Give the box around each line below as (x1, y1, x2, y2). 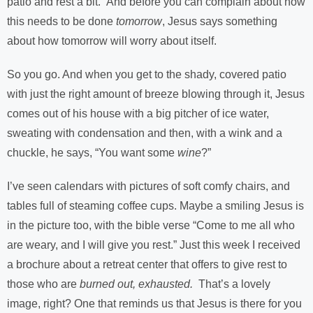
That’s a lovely (196, 278, 270, 290)
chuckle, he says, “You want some (7, 147, 177, 159)
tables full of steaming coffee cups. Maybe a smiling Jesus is (7, 200, 304, 212)
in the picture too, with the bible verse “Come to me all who (7, 219, 295, 231)
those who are (7, 278, 80, 290)
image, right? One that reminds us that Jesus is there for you (7, 298, 302, 310)
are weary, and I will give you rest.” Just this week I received (7, 239, 300, 251)
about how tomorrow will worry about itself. (7, 35, 217, 47)
